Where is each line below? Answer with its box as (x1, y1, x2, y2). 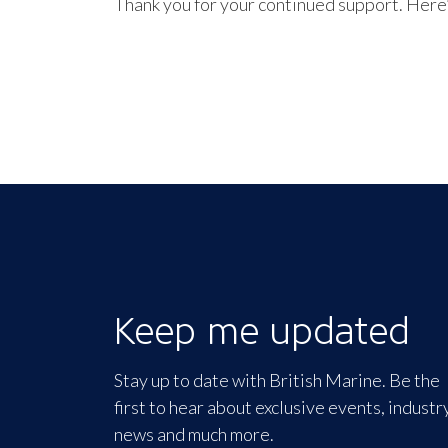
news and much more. (114, 423, 274, 445)
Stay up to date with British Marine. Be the (114, 369, 440, 391)
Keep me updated (114, 308, 410, 353)
